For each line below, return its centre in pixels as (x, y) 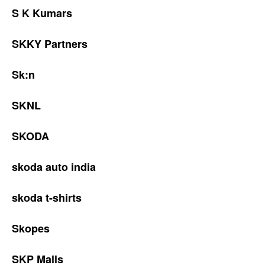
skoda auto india (54, 167)
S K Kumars (42, 13)
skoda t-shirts (47, 198)
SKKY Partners (50, 44)
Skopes (31, 228)
